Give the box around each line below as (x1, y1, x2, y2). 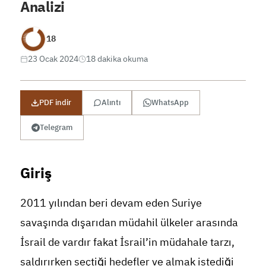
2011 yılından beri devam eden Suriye (20, 194, 202, 211)
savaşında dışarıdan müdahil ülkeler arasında (20, 214, 238, 230)
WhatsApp (151, 97, 189, 107)
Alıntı (101, 97, 121, 107)
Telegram (39, 122, 72, 132)
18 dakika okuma (85, 53, 148, 64)
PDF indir (39, 97, 71, 107)
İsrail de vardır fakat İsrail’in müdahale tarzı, (20, 233, 235, 250)
